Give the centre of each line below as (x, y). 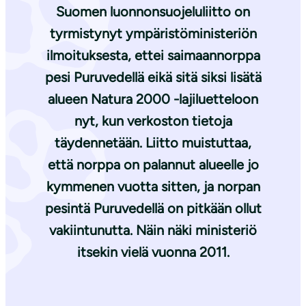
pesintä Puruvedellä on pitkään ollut (153, 209)
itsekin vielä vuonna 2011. (153, 252)
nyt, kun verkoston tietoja (153, 121)
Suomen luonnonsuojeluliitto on (153, 12)
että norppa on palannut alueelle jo (153, 165)
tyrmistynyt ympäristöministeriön (153, 34)
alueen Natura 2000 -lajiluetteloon (153, 99)
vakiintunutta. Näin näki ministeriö (153, 231)
